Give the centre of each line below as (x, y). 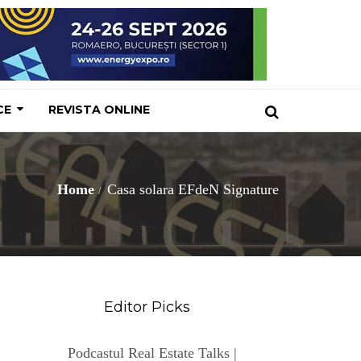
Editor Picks (145, 307)
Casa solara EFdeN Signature (191, 189)
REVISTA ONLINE (99, 110)
